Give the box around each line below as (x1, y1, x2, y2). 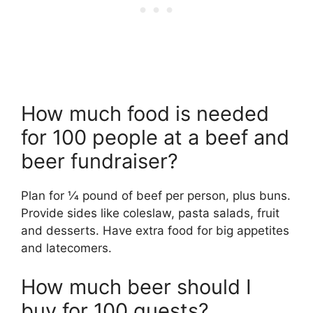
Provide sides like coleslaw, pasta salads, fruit (21, 206, 279, 221)
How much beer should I (21, 274, 252, 299)
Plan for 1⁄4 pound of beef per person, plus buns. (21, 189, 291, 203)
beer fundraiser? (21, 149, 178, 174)
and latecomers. (21, 241, 112, 256)
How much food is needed (21, 101, 269, 126)
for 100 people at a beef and (21, 125, 289, 150)
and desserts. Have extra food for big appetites (21, 224, 289, 238)
